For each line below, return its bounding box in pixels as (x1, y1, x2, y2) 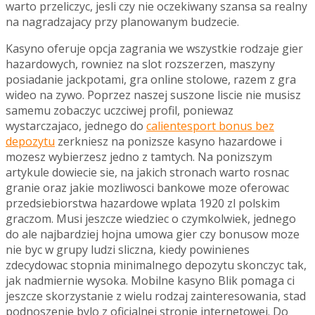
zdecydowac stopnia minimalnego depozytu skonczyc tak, (6, 257, 307, 273)
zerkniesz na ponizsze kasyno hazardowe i (55, 133, 282, 149)
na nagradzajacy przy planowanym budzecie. (6, 13, 239, 30)
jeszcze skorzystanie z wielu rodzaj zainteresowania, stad (6, 288, 306, 304)
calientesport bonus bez (146, 117, 274, 134)
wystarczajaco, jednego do (6, 117, 146, 134)
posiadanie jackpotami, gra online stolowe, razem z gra (6, 71, 296, 87)
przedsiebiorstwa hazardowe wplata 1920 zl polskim (6, 195, 280, 211)
